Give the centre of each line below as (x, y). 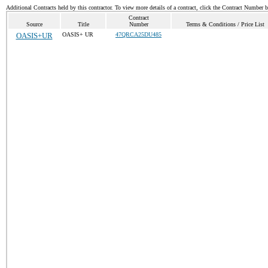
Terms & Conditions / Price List (225, 24)
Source (34, 24)
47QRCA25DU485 (138, 34)
